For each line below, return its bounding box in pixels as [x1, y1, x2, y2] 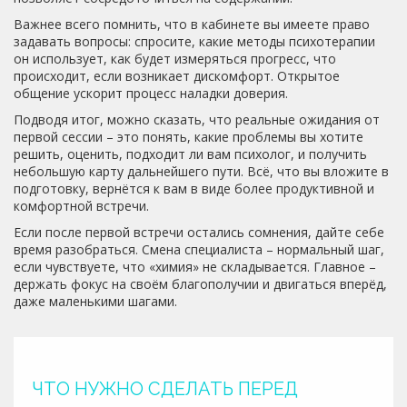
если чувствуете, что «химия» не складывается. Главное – [14, 258, 376, 275]
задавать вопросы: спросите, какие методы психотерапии [14, 33, 375, 50]
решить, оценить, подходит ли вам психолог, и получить [14, 145, 367, 163]
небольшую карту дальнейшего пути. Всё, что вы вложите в [14, 163, 389, 180]
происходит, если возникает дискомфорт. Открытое [14, 67, 340, 84]
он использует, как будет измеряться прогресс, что [14, 50, 336, 67]
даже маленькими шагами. [14, 293, 177, 310]
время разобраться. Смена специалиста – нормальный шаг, [14, 241, 384, 258]
